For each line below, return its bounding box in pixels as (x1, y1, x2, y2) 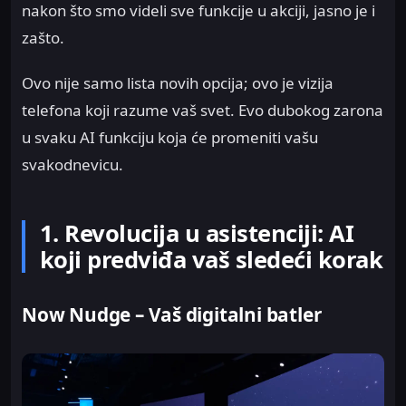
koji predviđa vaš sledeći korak (40, 244, 383, 276)
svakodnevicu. (22, 154, 123, 176)
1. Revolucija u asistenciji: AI (40, 217, 354, 250)
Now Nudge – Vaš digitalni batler (22, 301, 322, 327)
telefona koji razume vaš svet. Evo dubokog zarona (22, 100, 383, 121)
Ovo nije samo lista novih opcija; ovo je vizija (22, 72, 333, 94)
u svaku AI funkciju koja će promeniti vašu (22, 127, 318, 149)
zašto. (22, 26, 64, 48)
